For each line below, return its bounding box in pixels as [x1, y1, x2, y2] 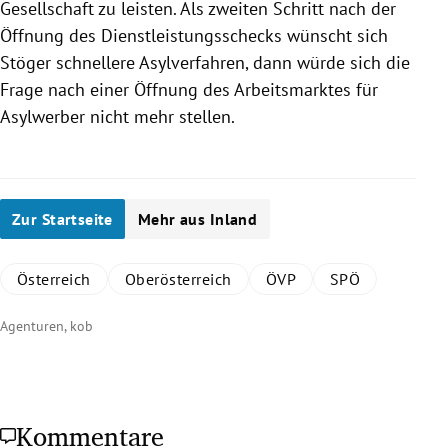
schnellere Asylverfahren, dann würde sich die [51, 50, 410, 74]
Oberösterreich [124, 268, 232, 289]
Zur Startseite [12, 208, 113, 229]
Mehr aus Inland [137, 208, 258, 229]
